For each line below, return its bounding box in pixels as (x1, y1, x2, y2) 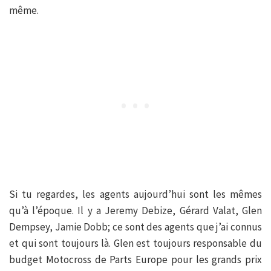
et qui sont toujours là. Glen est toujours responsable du (9, 237, 262, 250)
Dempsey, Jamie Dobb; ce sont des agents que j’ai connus (9, 220, 262, 234)
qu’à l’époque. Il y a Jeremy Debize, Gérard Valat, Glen (9, 204, 262, 218)
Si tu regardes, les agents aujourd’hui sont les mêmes (9, 188, 262, 201)
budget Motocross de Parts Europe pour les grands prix (9, 253, 262, 267)
